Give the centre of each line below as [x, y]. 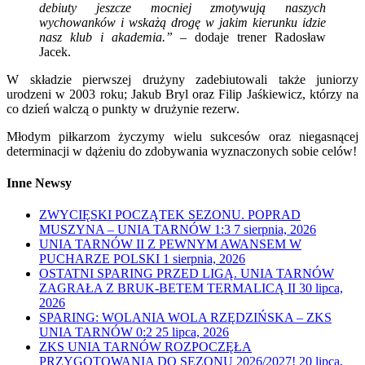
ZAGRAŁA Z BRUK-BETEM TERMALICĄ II [167, 288]
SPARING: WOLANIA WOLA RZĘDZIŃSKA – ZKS [185, 318]
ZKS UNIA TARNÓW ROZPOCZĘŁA [145, 347]
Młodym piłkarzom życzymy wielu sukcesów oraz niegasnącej [182, 136]
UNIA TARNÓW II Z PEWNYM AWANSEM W [170, 244]
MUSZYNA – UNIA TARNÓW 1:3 [135, 230]
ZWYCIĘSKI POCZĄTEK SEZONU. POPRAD [170, 215]
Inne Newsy [39, 183]
